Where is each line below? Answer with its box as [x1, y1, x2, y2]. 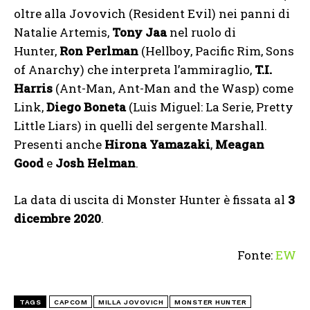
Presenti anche [14, 136, 104, 153]
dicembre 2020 [14, 210, 101, 227]
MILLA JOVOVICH [98, 298, 163, 307]
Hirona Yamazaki [104, 136, 210, 153]
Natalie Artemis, [14, 24, 112, 41]
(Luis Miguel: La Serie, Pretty [126, 99, 293, 116]
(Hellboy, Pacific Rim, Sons [138, 43, 294, 60]
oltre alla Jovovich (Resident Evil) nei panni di [14, 6, 290, 22]
